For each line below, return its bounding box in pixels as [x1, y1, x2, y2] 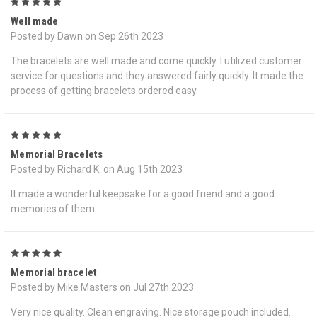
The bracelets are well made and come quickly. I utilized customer [11, 55, 302, 67]
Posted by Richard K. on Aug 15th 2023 [11, 163, 183, 175]
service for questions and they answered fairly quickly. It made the [11, 70, 304, 82]
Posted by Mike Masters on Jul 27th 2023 [11, 282, 194, 294]
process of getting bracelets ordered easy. [11, 85, 198, 97]
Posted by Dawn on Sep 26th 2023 [11, 30, 163, 42]
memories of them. [11, 203, 97, 215]
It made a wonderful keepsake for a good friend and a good [11, 188, 275, 200]
